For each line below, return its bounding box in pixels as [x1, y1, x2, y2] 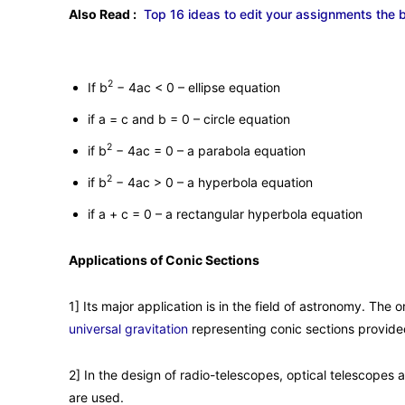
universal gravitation [69, 320, 188, 336]
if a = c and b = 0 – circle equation [88, 110, 290, 127]
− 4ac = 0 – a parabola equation [112, 142, 306, 158]
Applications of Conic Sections [69, 251, 259, 268]
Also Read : [69, 5, 137, 22]
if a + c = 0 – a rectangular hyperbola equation [88, 205, 363, 221]
